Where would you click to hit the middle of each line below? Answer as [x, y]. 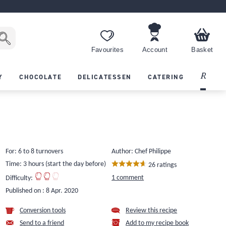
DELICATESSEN [105, 77]
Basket [202, 50]
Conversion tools [43, 210]
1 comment [128, 178]
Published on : [26, 191]
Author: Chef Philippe [142, 151]
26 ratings [162, 165]
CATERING [166, 77]
